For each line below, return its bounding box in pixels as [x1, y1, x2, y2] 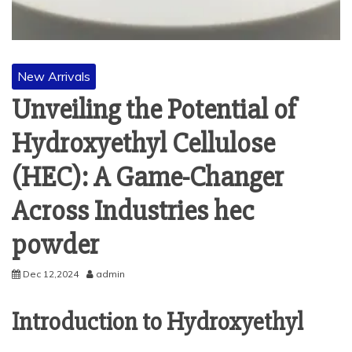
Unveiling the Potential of [12, 93, 296, 127]
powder [12, 228, 99, 262]
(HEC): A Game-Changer [12, 160, 284, 195]
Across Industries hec [12, 194, 255, 229]
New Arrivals [17, 68, 90, 84]
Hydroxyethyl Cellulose [12, 126, 275, 161]
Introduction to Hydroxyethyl [12, 306, 303, 337]
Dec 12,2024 [23, 268, 79, 280]
